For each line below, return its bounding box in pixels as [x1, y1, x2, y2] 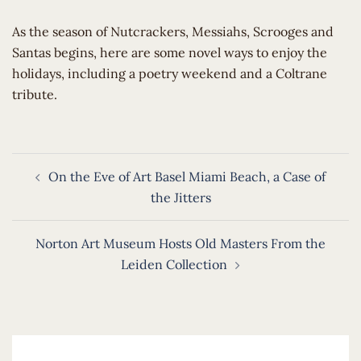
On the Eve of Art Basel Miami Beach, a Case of [48, 168, 326, 185]
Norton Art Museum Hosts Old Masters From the [35, 235, 326, 251]
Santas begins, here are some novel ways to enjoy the [12, 44, 327, 60]
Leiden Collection [121, 256, 227, 272]
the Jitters [150, 189, 211, 205]
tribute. [12, 86, 64, 102]
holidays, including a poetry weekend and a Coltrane [12, 65, 327, 81]
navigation [11, 174, 92, 197]
